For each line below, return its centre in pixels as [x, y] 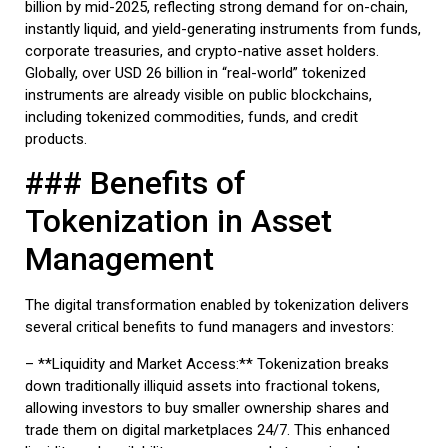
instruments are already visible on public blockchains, [198, 94]
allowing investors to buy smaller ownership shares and [207, 407]
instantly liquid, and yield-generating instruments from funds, [223, 28]
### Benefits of [135, 183]
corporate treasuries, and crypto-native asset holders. [202, 50]
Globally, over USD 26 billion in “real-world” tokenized [195, 72]
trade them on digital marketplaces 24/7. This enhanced [207, 429]
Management [119, 259]
